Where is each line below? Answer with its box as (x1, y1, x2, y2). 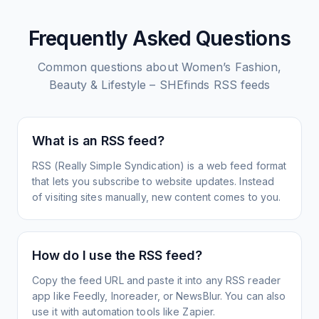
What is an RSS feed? (32, 133, 164, 148)
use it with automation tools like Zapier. (32, 305, 216, 318)
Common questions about (37, 60, 182, 74)
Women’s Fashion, (181, 60, 282, 74)
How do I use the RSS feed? (32, 248, 202, 263)
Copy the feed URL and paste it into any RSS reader (32, 274, 281, 286)
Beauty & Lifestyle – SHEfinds (48, 78, 210, 92)
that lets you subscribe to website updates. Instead (32, 175, 275, 187)
